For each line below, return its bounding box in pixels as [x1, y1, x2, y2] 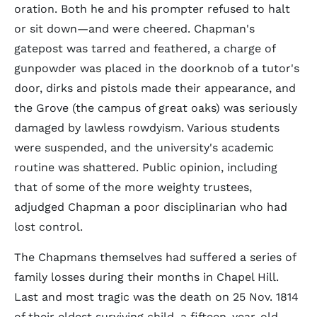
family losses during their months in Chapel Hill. [14, 270, 279, 284]
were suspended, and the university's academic [14, 141, 274, 154]
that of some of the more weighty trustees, [14, 180, 252, 194]
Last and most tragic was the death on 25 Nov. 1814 [14, 290, 299, 304]
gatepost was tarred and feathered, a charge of [14, 42, 275, 55]
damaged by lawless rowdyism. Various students [14, 121, 279, 134]
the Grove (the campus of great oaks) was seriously [14, 101, 297, 115]
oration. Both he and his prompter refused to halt [14, 2, 290, 16]
